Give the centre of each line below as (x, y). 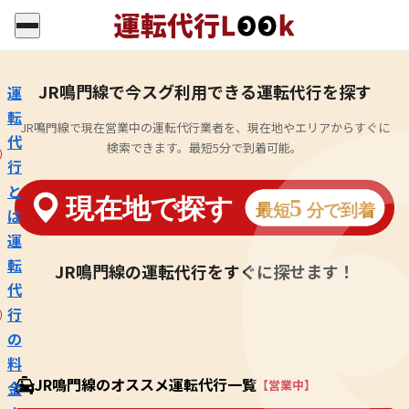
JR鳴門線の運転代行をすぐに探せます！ (204, 272)
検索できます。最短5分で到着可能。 (204, 147)
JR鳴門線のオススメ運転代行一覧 (146, 385)
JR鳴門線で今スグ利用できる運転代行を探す (204, 91)
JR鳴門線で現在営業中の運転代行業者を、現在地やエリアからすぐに (204, 127)
